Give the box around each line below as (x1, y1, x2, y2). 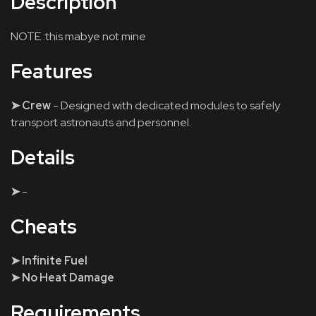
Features (11, 58, 92, 85)
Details (11, 144, 75, 171)
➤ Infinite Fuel (11, 253, 87, 268)
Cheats (11, 213, 77, 240)
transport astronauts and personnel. (11, 115, 191, 130)
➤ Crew (11, 98, 51, 113)
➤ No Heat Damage (11, 270, 114, 285)
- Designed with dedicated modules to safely (51, 98, 280, 113)
